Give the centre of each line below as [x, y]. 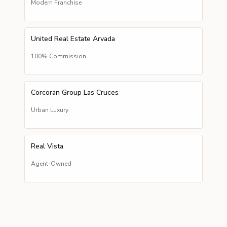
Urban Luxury [50, 110]
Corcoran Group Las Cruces [75, 92]
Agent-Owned [51, 164]
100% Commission [59, 56]
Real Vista [47, 146]
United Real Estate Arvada [73, 39]
